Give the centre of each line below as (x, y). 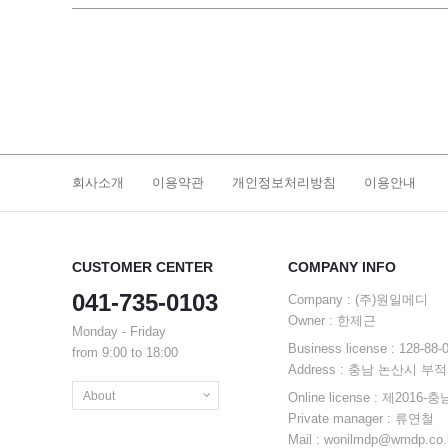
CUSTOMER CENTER (142, 267)
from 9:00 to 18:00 (125, 352)
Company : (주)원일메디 (358, 299)
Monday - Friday (119, 331)
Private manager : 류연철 (361, 418)
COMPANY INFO (342, 267)
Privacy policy (120, 425)
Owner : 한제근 (332, 320)
